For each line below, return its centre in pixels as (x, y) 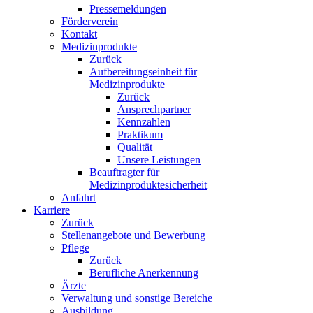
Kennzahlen (144, 122)
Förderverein (90, 21)
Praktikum (140, 134)
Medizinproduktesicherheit (148, 185)
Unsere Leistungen (159, 160)
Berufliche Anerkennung (144, 273)
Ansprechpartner (154, 109)
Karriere (52, 210)
